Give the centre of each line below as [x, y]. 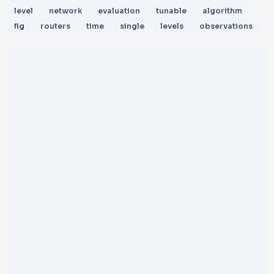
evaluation [119, 11]
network [65, 11]
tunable [171, 11]
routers [55, 26]
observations [226, 26]
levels [172, 26]
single [132, 26]
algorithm [222, 11]
